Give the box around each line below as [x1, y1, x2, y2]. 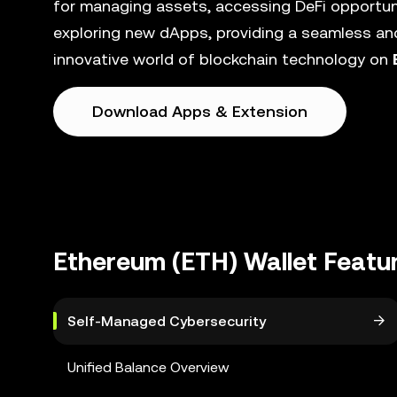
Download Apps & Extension [92, 102, 307, 121]
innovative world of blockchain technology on [53, 50, 393, 68]
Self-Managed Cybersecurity [67, 312, 266, 330]
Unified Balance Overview [67, 359, 230, 376]
